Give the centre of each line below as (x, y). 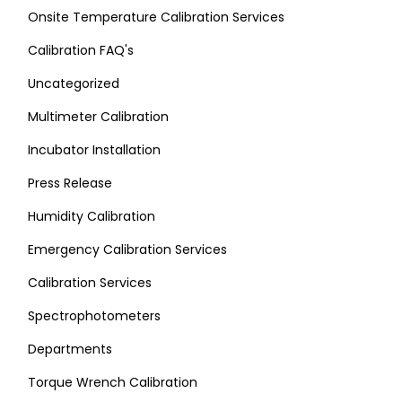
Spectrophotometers (94, 316)
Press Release (70, 183)
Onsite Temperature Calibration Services (156, 17)
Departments (70, 349)
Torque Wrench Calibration (113, 382)
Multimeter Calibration (98, 117)
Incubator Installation (94, 150)
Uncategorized (74, 83)
